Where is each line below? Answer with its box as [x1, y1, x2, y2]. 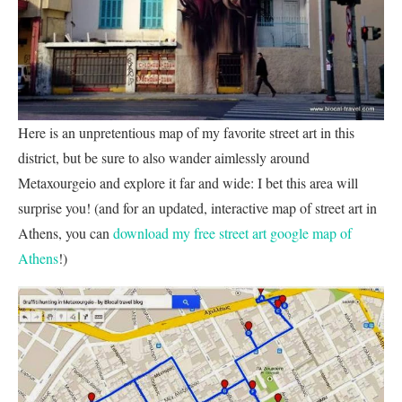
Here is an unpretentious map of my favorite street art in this [18, 122, 354, 142]
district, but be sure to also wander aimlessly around [18, 147, 310, 167]
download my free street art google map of [113, 223, 352, 242]
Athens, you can [18, 223, 113, 242]
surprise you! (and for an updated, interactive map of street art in [18, 197, 377, 217]
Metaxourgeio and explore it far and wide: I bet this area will [18, 172, 358, 192]
